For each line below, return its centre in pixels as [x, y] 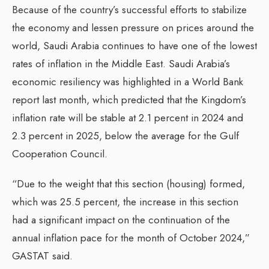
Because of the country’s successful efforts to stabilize [129, 10]
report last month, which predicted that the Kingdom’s [129, 100]
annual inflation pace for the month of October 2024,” [131, 238]
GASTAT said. [42, 256]
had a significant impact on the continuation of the [121, 220]
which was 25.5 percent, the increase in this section [125, 202]
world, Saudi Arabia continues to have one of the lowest [134, 46]
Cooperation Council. [60, 154]
